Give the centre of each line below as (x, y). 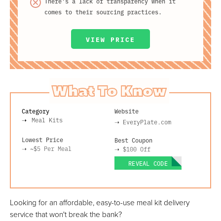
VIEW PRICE (110, 39)
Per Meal (58, 149)
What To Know (109, 91)
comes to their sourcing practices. (103, 12)
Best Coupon (133, 140)
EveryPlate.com (147, 122)
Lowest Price (42, 140)
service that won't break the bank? (66, 214)
